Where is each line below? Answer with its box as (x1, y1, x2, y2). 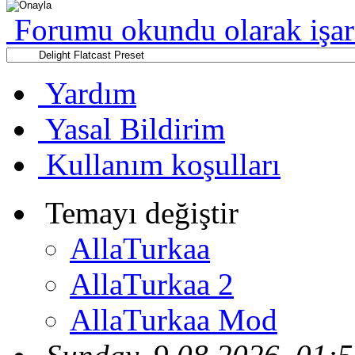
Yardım (45, 76, 136, 111)
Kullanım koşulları (46, 147, 281, 182)
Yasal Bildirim (45, 112, 225, 147)
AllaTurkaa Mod (70, 303, 277, 338)
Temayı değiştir (45, 196, 239, 231)
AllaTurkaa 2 (70, 267, 234, 302)
